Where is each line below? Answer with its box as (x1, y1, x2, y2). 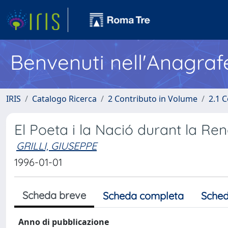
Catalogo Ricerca (32, 93, 97, 104)
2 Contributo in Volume (108, 93, 197, 104)
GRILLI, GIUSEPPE (16, 139, 97, 152)
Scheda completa (103, 189, 184, 202)
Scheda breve (22, 189, 86, 202)
